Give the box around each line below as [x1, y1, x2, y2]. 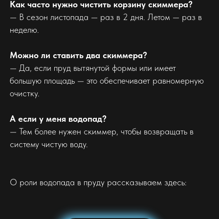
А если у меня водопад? [10, 113, 107, 124]
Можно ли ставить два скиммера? [10, 50, 147, 61]
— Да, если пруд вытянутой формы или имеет [10, 63, 176, 73]
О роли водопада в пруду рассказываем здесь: [10, 177, 187, 188]
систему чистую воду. [10, 139, 88, 150]
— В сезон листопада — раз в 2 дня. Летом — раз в [10, 12, 202, 22]
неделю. [10, 24, 39, 35]
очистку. [10, 88, 40, 99]
